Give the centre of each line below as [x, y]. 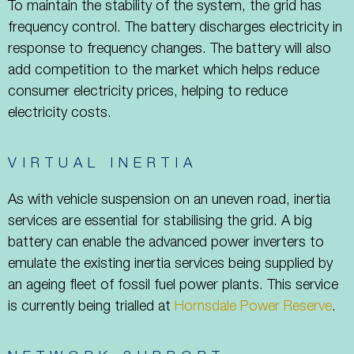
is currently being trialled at [91, 307]
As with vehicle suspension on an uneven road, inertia [169, 200]
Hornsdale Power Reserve [253, 307]
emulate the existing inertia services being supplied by [170, 264]
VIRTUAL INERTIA [103, 164]
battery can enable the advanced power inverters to [166, 243]
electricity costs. [60, 113]
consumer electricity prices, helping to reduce [148, 92]
